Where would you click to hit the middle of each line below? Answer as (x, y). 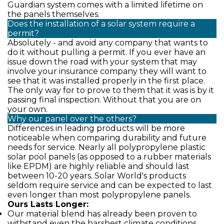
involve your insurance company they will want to (107, 71)
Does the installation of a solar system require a (101, 24)
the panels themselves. (53, 14)
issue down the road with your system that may (102, 62)
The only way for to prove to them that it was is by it (111, 90)
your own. (27, 109)
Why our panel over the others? (72, 119)
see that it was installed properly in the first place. (106, 81)
